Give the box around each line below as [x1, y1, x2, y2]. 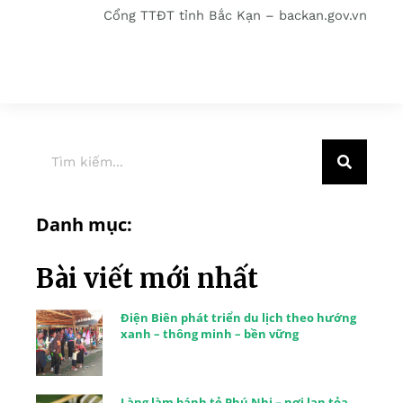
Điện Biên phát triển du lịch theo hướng [120, 309, 356, 327]
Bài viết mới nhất [36, 262, 258, 296]
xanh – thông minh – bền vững [120, 326, 299, 343]
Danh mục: [36, 212, 132, 237]
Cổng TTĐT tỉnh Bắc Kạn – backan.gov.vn [103, 7, 367, 24]
